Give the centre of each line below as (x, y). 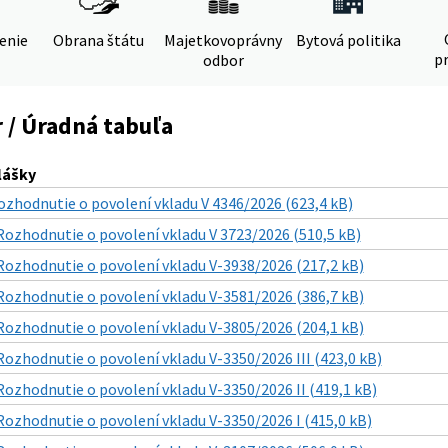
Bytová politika (348, 40)
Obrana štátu (98, 40)
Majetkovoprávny (223, 40)
